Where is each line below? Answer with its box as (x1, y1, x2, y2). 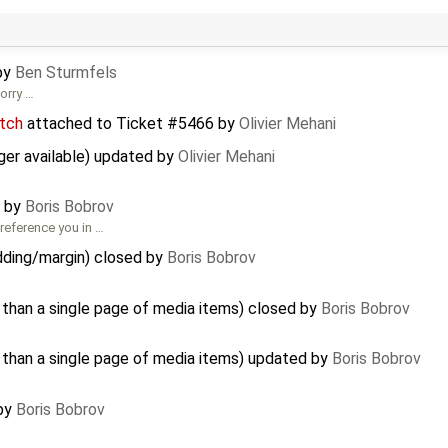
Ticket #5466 (116, 113, 214, 133)
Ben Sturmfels (15, 63, 117, 83)
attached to (23, 113, 116, 133)
